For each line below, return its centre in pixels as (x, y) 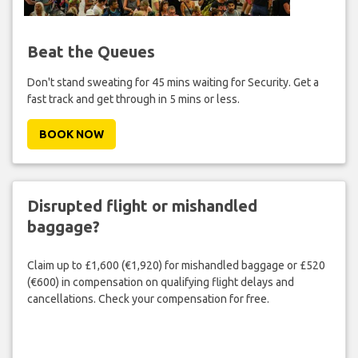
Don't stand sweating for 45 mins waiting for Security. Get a (173, 82)
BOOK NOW (71, 134)
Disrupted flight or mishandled (142, 205)
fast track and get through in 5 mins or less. (133, 99)
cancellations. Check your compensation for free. (148, 299)
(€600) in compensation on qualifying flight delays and (160, 282)
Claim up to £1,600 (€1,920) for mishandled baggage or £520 (176, 266)
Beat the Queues (91, 51)
